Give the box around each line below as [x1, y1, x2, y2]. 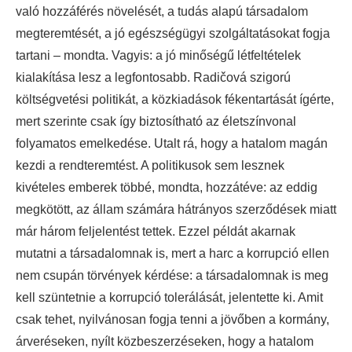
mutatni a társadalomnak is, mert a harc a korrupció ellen [16, 247, 329, 260]
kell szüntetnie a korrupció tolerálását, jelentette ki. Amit [16, 291, 323, 304]
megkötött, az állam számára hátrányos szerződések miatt [16, 203, 336, 216]
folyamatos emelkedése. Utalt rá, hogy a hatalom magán [16, 137, 328, 150]
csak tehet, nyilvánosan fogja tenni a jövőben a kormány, [16, 313, 329, 326]
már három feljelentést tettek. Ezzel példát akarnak [16, 225, 295, 238]
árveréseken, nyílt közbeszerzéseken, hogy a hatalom [16, 335, 313, 348]
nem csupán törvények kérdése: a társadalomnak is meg [16, 269, 328, 282]
